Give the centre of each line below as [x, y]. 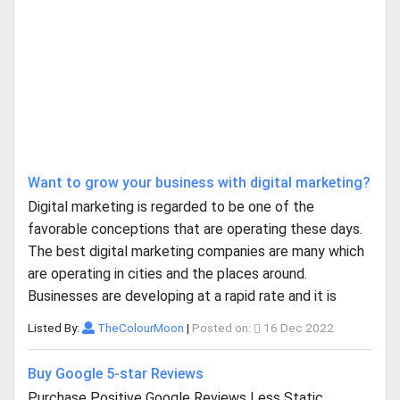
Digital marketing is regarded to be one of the [171, 207]
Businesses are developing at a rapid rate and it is [182, 296]
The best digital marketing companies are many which [196, 251]
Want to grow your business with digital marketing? [199, 183]
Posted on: [222, 328]
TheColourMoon [139, 328]
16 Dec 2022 [297, 328]
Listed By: [55, 328]
